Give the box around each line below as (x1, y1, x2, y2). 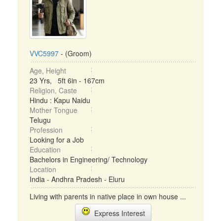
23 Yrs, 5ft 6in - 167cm (30, 75, 105, 85)
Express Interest (90, 208, 145, 218)
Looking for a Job (30, 135, 84, 145)
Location (30, 164, 56, 174)
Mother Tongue (30, 105, 77, 115)
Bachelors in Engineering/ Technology (30, 154, 147, 164)
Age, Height (30, 66, 66, 75)
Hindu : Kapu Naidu (30, 95, 90, 105)
